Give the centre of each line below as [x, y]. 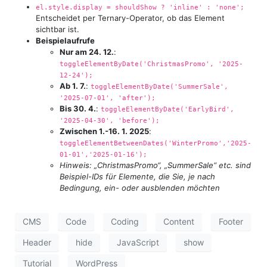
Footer [231, 222]
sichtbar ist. [58, 29]
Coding [125, 222]
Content [179, 222]
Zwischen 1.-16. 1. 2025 [104, 131]
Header [37, 243]
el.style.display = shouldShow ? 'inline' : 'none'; [140, 7]
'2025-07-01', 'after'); [108, 97]
